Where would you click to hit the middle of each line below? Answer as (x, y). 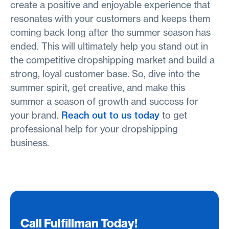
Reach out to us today (110, 115)
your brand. (36, 115)
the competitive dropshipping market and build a (112, 60)
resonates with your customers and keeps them (110, 18)
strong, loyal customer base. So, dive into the (105, 74)
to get (173, 115)
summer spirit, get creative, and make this (98, 87)
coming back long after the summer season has (110, 32)
